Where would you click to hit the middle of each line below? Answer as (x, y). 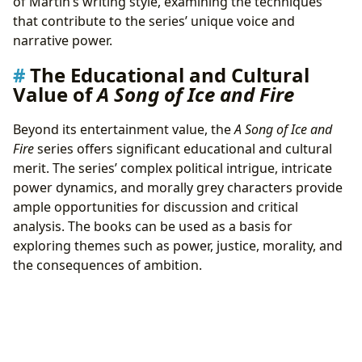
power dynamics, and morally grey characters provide (178, 188)
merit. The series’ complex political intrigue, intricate (173, 168)
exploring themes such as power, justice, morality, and (178, 246)
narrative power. (63, 41)
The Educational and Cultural (170, 75)
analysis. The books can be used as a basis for (153, 227)
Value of (55, 95)
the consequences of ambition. (107, 265)
